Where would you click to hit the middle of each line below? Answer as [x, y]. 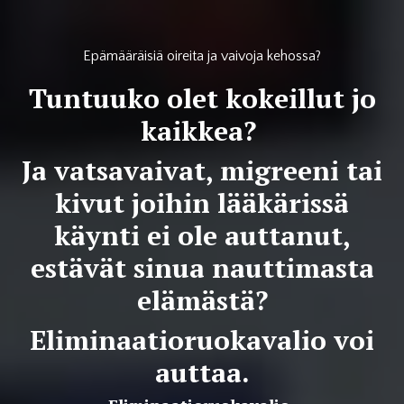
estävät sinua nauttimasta [202, 268]
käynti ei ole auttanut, [202, 235]
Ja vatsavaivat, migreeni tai [202, 170]
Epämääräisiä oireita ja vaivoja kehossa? [202, 56]
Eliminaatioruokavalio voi [202, 340]
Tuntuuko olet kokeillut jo [202, 98]
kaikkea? [202, 131]
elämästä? [202, 300]
